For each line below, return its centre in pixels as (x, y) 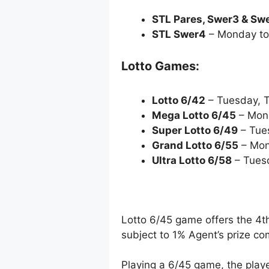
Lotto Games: (160, 66)
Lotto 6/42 (179, 101)
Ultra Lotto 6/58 (192, 161)
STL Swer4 (179, 34)
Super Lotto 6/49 (195, 131)
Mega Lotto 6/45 (194, 116)
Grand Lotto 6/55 (195, 146)
